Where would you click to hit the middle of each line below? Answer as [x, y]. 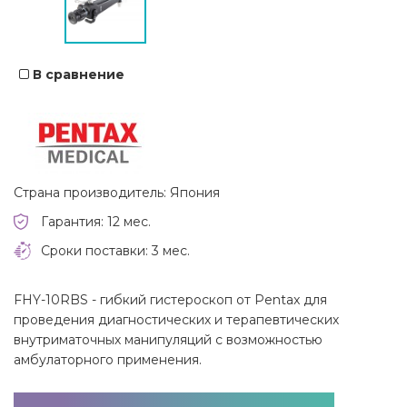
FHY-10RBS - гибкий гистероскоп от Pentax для [170, 300]
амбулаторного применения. [108, 360]
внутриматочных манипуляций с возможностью [168, 340]
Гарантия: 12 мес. [96, 222]
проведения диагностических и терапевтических [176, 320]
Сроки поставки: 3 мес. [115, 251]
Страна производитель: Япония [117, 193]
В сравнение [79, 75]
